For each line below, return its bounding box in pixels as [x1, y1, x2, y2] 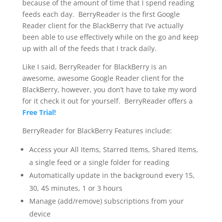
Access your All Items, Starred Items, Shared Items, [29, 145, 198, 154]
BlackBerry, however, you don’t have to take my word [22, 85, 197, 94]
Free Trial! [22, 108, 56, 117]
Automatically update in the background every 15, [29, 170, 195, 180]
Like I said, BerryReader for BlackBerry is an [22, 62, 167, 71]
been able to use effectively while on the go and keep [22, 32, 199, 42]
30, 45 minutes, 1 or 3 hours [29, 183, 122, 193]
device [29, 209, 51, 219]
